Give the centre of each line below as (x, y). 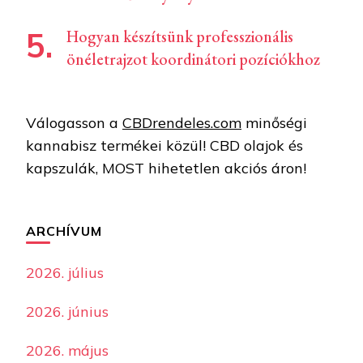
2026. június (67, 311)
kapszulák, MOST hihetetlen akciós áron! (166, 168)
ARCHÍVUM (64, 231)
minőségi (274, 122)
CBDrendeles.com (182, 122)
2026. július (65, 272)
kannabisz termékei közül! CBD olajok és (164, 145)
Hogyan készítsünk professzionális (180, 36)
